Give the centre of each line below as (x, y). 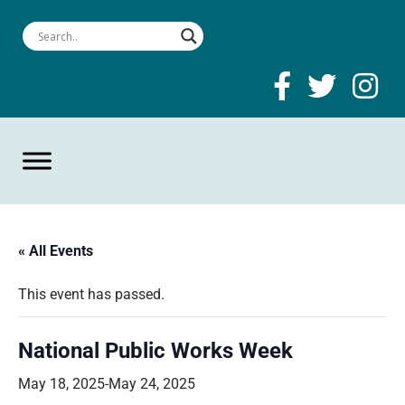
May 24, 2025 (152, 384)
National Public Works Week (155, 351)
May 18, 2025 (61, 384)
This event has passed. (91, 294)
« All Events (56, 251)
